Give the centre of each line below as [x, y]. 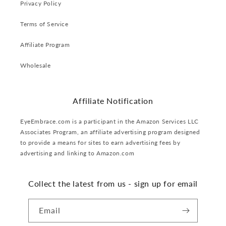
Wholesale [36, 65]
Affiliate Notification [113, 101]
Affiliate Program [45, 45]
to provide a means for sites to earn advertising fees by [100, 143]
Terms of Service [44, 24]
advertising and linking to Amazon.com [77, 153]
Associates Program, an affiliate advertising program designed [110, 132]
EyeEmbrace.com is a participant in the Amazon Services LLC [109, 121]
